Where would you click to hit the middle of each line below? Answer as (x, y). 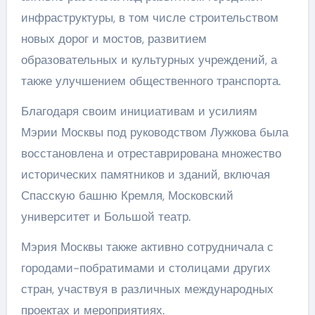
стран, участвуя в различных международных (147, 289)
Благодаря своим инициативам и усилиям (139, 111)
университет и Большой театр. (105, 216)
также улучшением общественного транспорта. (150, 81)
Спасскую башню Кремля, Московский (127, 195)
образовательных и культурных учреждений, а (149, 59)
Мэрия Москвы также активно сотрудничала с (147, 246)
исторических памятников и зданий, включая (145, 174)
